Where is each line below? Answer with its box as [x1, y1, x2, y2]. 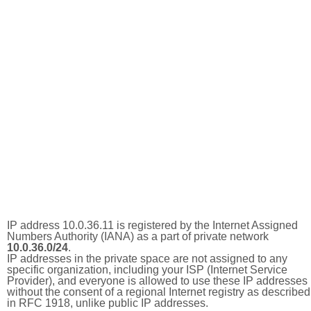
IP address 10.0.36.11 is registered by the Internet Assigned [7, 219, 298, 231]
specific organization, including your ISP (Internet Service [7, 264, 287, 276]
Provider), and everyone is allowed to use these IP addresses [7, 275, 308, 287]
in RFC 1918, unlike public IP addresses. [7, 297, 208, 309]
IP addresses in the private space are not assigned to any [7, 253, 287, 264]
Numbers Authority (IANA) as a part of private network [7, 230, 269, 242]
